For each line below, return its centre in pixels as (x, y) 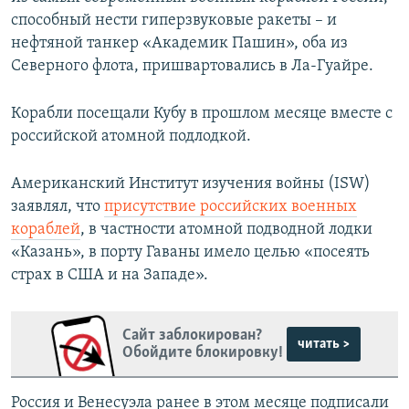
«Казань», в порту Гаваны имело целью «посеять (190, 253)
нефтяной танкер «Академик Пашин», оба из (179, 44)
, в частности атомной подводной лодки (226, 230)
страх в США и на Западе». (110, 276)
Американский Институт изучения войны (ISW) (191, 184)
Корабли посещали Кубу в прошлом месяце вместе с (202, 114)
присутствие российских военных (231, 207)
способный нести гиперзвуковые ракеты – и (174, 21)
